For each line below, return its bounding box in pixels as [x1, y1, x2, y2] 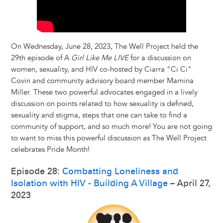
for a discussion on [128, 53, 191, 63]
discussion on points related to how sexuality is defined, [10, 99, 194, 109]
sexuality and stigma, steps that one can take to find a [10, 111, 187, 120]
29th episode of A [10, 53, 71, 63]
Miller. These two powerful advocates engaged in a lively [10, 88, 198, 98]
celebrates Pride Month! [10, 145, 90, 155]
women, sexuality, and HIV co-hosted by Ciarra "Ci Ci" [10, 65, 192, 75]
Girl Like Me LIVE [71, 53, 128, 63]
